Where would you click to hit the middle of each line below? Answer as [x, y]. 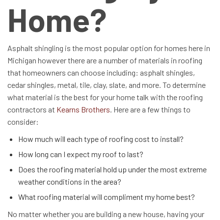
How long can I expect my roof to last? [81, 154]
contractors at [32, 109]
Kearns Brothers [83, 109]
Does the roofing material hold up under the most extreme [112, 169]
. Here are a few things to [150, 109]
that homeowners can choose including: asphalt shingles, [101, 72]
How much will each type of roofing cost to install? [101, 138]
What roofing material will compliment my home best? [107, 196]
